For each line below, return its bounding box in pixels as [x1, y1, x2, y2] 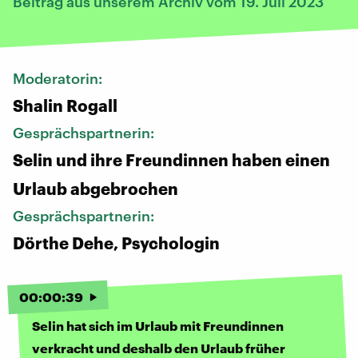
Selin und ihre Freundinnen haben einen [13, 150, 330, 170]
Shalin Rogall [13, 96, 117, 116]
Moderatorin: [13, 70, 105, 88]
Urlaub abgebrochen [13, 179, 178, 199]
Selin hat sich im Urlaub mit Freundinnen [32, 318, 284, 334]
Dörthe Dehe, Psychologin [13, 233, 220, 253]
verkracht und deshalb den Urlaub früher [32, 340, 285, 356]
